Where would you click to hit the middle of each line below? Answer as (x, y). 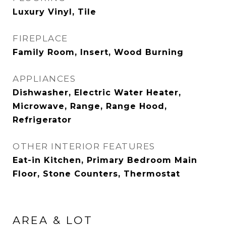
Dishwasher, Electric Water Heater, (97, 93)
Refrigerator (42, 120)
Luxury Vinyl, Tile (54, 12)
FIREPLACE (40, 38)
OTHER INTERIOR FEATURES (84, 146)
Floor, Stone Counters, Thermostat (96, 174)
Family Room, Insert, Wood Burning (98, 52)
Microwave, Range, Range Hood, (90, 106)
